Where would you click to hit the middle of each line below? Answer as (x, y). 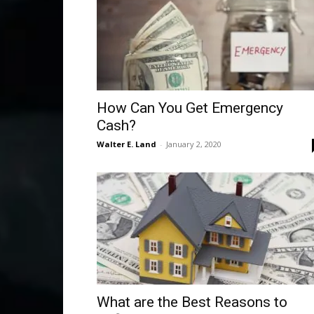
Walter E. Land (127, 144)
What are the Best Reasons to (192, 302)
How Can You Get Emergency (190, 108)
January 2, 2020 (194, 144)
